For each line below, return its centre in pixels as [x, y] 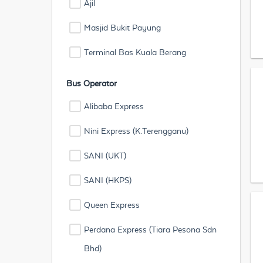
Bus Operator [92, 83]
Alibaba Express [114, 106]
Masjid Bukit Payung [122, 28]
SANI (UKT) [105, 156]
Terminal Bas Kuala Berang [135, 52]
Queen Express [112, 205]
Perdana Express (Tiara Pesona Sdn [150, 230]
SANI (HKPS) [108, 180]
